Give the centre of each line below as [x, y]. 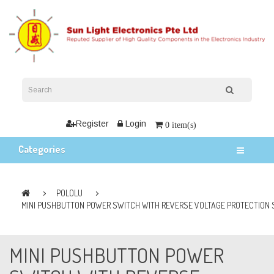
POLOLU [69, 193]
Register [92, 124]
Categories [42, 149]
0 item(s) [181, 124]
